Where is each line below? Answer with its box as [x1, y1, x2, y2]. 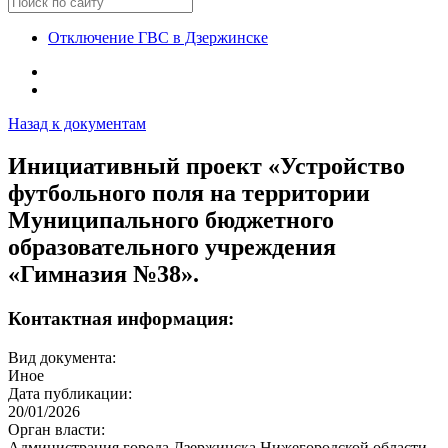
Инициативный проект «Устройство [8, 152, 405, 179]
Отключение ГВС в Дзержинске [48, 29, 268, 46]
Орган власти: [8, 420, 105, 438]
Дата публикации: [8, 384, 132, 402]
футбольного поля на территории [8, 179, 370, 206]
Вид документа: [8, 348, 116, 366]
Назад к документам [8, 115, 146, 132]
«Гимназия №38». [8, 260, 199, 287]
